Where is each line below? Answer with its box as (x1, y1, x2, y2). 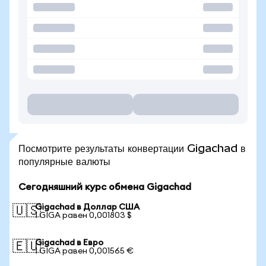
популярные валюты (18, 155, 110, 167)
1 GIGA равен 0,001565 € (35, 247, 134, 255)
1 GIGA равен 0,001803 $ (35, 211, 132, 220)
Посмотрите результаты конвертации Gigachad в (18, 142, 246, 154)
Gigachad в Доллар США (35, 203, 140, 211)
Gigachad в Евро (35, 239, 103, 247)
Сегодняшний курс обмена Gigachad (18, 182, 191, 192)
